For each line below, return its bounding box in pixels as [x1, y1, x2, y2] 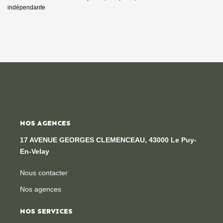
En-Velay [20, 147, 49, 155]
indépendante [7, 3, 45, 11]
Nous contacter [20, 168, 68, 177]
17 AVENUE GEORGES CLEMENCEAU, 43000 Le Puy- [20, 135, 197, 144]
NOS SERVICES [20, 207, 73, 216]
